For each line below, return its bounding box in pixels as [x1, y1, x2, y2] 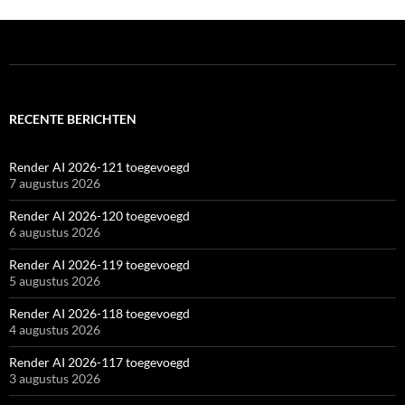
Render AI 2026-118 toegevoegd [9, 305, 190, 321]
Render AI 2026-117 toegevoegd [9, 353, 190, 370]
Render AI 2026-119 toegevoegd [9, 256, 190, 272]
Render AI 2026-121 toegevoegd [9, 158, 190, 174]
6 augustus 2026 [9, 223, 100, 240]
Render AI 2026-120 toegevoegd [9, 207, 190, 223]
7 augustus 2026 [9, 174, 100, 191]
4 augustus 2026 [9, 321, 100, 337]
